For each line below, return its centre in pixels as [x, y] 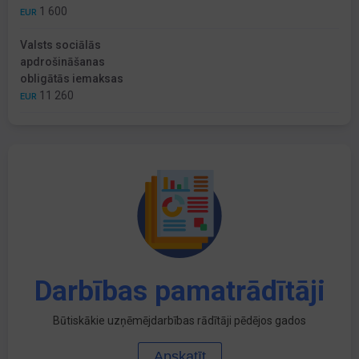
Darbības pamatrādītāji [179, 292]
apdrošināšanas [63, 62]
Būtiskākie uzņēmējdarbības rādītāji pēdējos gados [179, 321]
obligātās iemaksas [72, 79]
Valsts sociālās [61, 45]
